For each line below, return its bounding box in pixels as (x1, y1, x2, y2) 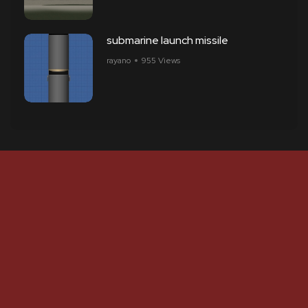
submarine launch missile (107, 33, 228, 47)
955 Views (142, 55, 180, 66)
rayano (107, 55, 131, 66)
